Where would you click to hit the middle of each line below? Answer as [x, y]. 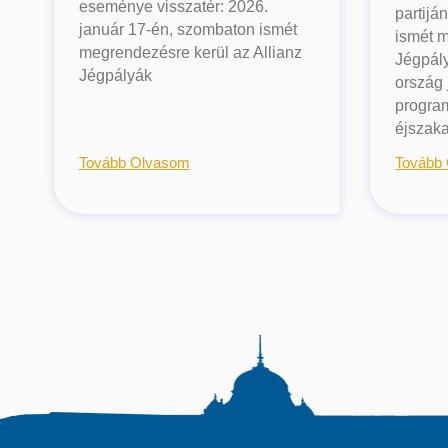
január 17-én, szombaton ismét [187, 30]
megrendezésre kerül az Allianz [190, 53]
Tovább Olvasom [134, 163]
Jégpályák [115, 76]
